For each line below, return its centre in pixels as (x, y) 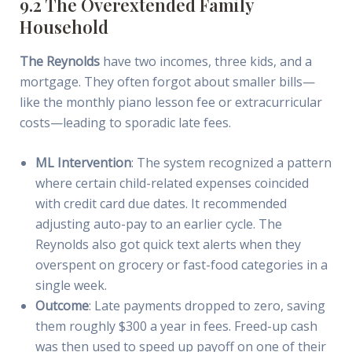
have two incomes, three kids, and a (205, 61)
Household (64, 27)
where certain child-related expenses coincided (172, 183)
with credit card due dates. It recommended (161, 204)
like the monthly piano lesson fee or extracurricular (170, 102)
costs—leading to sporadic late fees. (125, 122)
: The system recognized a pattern (231, 163)
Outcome (62, 306)
